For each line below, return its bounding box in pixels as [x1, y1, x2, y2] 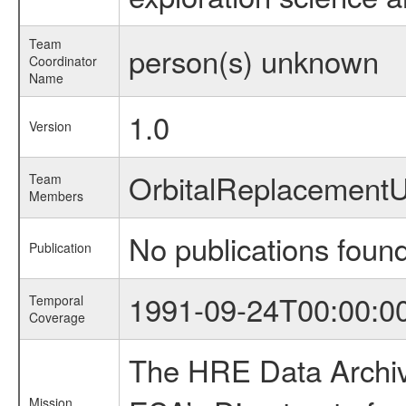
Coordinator [28, 52, 97, 70]
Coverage [28, 308, 85, 326]
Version [28, 117, 72, 135]
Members [28, 187, 83, 205]
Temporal [28, 291, 83, 309]
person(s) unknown [128, 39, 379, 82]
